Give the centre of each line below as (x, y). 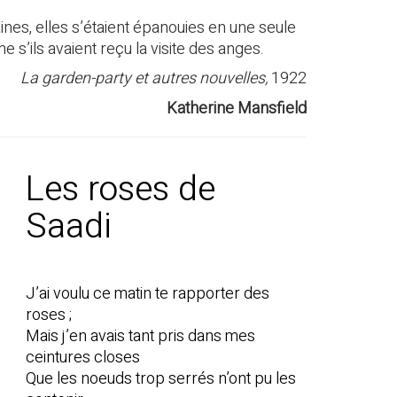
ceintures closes (82, 357)
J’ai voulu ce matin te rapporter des (147, 293)
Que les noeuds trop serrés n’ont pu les (160, 378)
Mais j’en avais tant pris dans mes (140, 336)
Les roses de (120, 189)
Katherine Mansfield (237, 108)
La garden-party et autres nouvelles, (146, 79)
